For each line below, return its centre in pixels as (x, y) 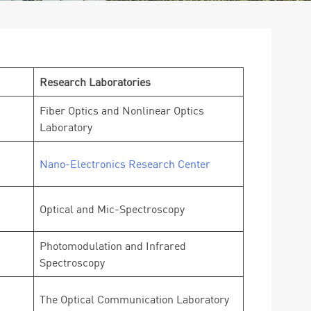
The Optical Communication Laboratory (134, 299)
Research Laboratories (95, 82)
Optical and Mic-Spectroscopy (112, 209)
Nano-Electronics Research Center (125, 164)
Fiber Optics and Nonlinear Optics (122, 110)
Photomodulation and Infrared (113, 246)
